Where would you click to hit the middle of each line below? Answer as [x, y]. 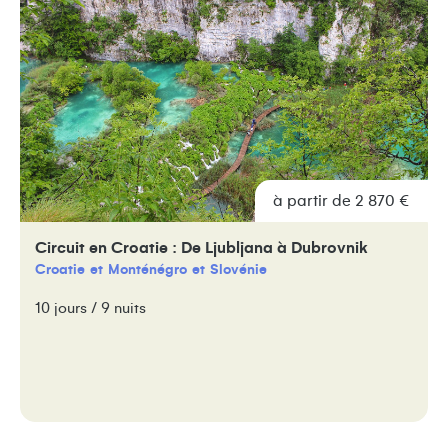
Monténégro [147, 269]
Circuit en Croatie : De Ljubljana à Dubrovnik [201, 247]
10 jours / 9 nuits [90, 308]
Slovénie [238, 269]
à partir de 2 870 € [341, 200]
